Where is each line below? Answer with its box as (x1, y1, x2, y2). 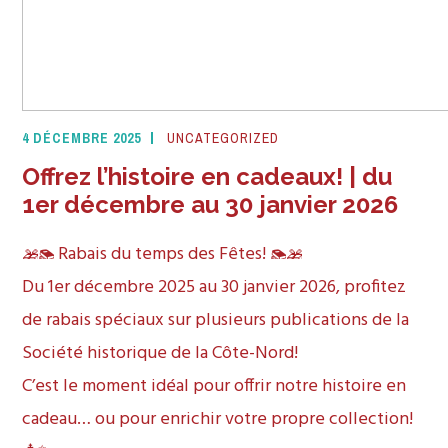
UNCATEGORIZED (167, 129, 280, 148)
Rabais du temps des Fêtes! (54, 239, 271, 269)
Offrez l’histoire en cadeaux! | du (22, 161, 393, 191)
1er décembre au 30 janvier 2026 (22, 189, 399, 219)
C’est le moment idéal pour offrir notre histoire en (22, 371, 407, 401)
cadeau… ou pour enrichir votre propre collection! (22, 404, 414, 434)
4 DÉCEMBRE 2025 (22, 129, 142, 148)
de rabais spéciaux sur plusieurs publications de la (22, 305, 410, 335)
